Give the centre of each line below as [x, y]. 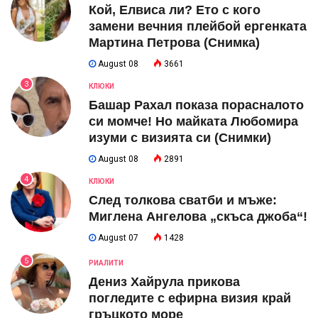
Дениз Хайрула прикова [164, 281]
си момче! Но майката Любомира [193, 121]
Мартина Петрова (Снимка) [174, 42]
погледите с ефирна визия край [190, 298]
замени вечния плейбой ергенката [198, 26]
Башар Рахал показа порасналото [196, 105]
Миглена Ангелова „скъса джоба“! [198, 216]
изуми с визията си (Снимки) [180, 137]
